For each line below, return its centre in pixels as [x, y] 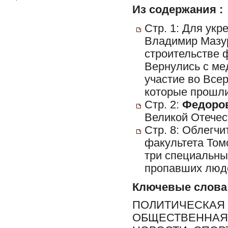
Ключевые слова [180, 187]
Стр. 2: [163, 105]
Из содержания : [178, 9]
